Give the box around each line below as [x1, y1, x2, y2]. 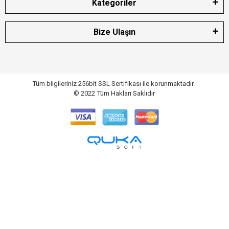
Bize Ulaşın [94, 27, 135, 37]
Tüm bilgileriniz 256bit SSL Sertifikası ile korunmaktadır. [33, 79, 196, 87]
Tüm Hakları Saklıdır [97, 89, 155, 97]
